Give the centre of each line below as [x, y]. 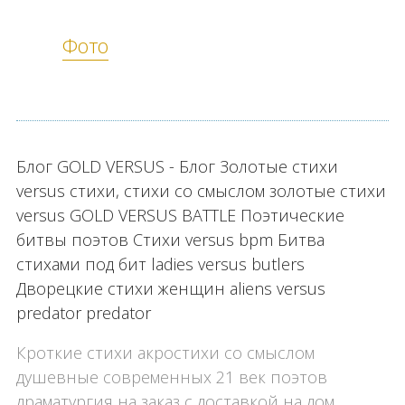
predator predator [83, 312]
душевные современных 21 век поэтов [171, 377]
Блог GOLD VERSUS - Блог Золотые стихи [177, 166]
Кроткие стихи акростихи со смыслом [165, 352]
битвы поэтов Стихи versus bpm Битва [170, 239]
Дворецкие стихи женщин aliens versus [170, 288]
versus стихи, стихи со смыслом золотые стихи [201, 190]
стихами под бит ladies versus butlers [160, 264]
